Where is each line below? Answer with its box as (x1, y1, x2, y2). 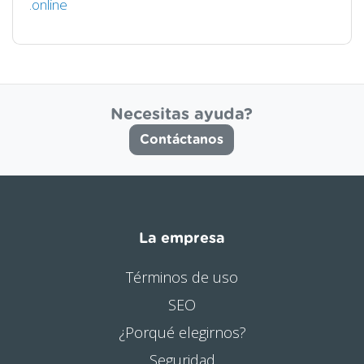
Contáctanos (140, 132, 224, 146)
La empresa (139, 231, 225, 246)
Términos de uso (126, 266, 238, 287)
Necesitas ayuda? (110, 106, 253, 123)
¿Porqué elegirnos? (118, 322, 246, 342)
